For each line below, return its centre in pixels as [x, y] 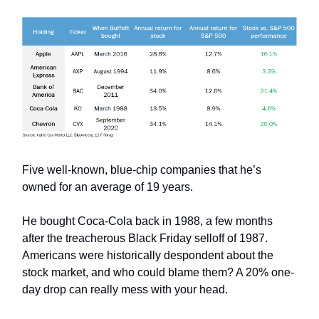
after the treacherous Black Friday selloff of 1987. [145, 239]
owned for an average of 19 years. [108, 187]
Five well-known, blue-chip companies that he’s [142, 170]
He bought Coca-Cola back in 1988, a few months [147, 221]
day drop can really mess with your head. [125, 290]
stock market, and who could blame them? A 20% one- [158, 273]
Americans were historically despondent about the [148, 256]
